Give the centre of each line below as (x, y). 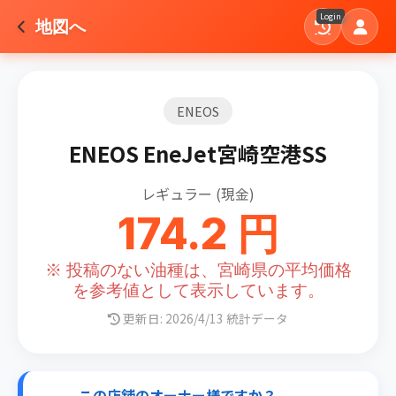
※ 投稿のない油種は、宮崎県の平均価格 (198, 270)
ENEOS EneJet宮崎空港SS (198, 153)
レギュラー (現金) (198, 194)
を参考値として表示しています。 (198, 290)
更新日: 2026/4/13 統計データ (204, 318)
